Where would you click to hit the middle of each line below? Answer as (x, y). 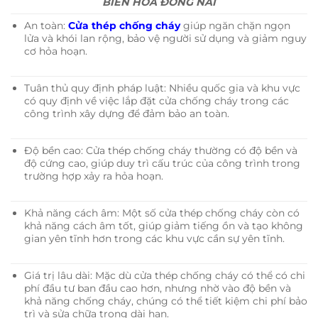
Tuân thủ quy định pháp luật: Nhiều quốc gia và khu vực (162, 88)
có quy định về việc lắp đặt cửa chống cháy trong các (156, 100)
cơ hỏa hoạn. (55, 51)
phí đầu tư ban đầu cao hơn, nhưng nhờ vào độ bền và (157, 288)
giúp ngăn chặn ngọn (235, 25)
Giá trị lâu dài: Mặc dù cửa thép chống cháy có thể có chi (164, 275)
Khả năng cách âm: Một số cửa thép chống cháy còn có (161, 213)
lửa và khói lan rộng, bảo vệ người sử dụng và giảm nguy (165, 38)
